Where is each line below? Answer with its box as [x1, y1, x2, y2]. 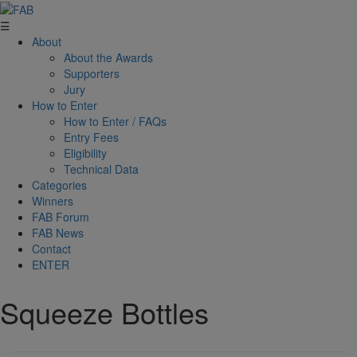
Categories [32, 177, 87, 194]
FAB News [32, 225, 84, 241]
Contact [32, 241, 71, 257]
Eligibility [64, 145, 107, 162]
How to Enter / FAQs [64, 113, 167, 130]
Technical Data [64, 161, 139, 178]
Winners [32, 193, 73, 210]
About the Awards [64, 49, 153, 66]
